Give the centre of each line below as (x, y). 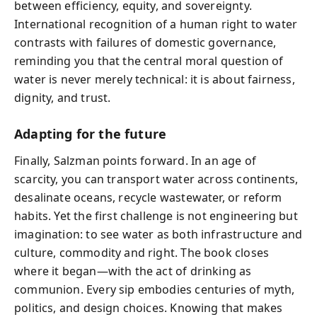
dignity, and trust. (63, 97)
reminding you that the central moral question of (149, 60)
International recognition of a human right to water (156, 24)
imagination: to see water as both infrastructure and (158, 234)
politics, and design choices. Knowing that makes (149, 308)
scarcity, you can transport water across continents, (156, 179)
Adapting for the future (91, 133)
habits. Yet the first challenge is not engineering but (156, 216)
